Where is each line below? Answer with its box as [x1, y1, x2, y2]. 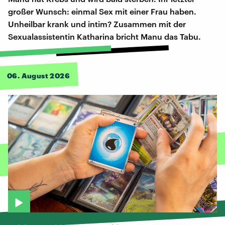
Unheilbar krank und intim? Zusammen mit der [8, 19, 186, 29]
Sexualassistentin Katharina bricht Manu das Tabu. [8, 32, 201, 42]
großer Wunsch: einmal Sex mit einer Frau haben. [8, 7, 196, 17]
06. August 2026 [7, 71, 70, 80]
